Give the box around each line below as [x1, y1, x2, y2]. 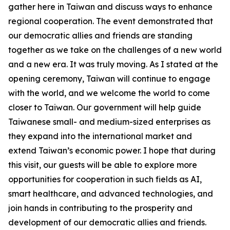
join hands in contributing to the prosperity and [8, 203, 193, 213]
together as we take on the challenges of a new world [8, 45, 222, 55]
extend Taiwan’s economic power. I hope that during [8, 145, 216, 156]
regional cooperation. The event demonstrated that [8, 16, 213, 26]
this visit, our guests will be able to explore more [8, 160, 197, 170]
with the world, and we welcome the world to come [8, 88, 210, 98]
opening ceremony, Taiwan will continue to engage [8, 73, 210, 84]
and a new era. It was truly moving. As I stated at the [8, 59, 218, 69]
